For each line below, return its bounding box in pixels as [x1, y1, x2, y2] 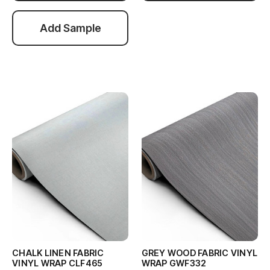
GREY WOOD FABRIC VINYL [141, 247, 258, 258]
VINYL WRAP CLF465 [12, 257, 103, 268]
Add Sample [39, 21, 101, 34]
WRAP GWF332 [141, 257, 207, 268]
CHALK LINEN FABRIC [12, 247, 104, 258]
